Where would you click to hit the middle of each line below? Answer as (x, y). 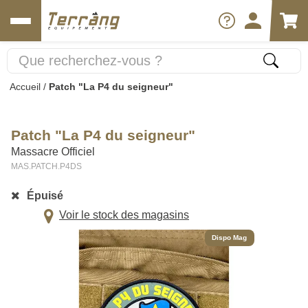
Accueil (25, 87)
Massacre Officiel (53, 152)
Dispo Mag (230, 237)
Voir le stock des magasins (124, 215)
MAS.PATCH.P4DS (46, 166)
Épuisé (45, 195)
